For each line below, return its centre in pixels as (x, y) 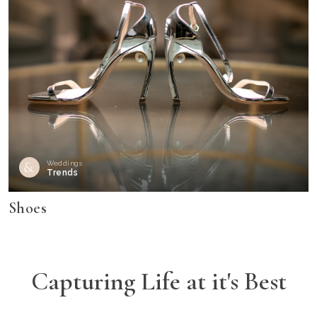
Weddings (64, 163)
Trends (63, 173)
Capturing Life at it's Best (158, 282)
